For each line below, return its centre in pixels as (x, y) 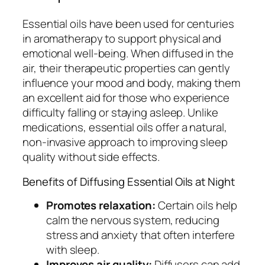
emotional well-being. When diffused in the (128, 54)
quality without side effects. (91, 157)
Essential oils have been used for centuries (128, 24)
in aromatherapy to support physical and (122, 39)
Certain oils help (197, 206)
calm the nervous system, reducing (133, 220)
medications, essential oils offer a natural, (125, 127)
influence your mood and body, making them (131, 83)
